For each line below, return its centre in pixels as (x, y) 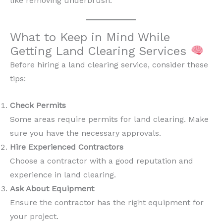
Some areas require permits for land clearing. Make (109, 119)
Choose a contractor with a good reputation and (102, 161)
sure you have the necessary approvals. (85, 133)
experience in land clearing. (63, 174)
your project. (34, 216)
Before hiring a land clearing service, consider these (109, 64)
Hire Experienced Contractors (67, 147)
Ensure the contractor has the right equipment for (107, 202)
